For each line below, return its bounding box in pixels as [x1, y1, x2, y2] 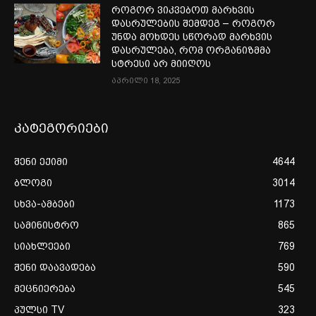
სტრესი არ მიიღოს [111, 57, 214, 69]
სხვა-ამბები [14, 197, 75, 209]
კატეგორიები [14, 120, 109, 135]
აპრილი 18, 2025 [111, 75, 181, 85]
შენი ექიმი [14, 155, 68, 167]
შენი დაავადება [14, 261, 96, 273]
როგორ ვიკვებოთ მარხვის [111, 4, 255, 16]
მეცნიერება [14, 282, 75, 294]
